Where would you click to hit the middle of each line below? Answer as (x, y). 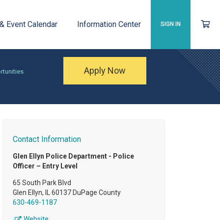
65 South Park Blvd (42, 183)
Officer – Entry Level (45, 166)
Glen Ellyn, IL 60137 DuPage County (67, 193)
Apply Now (105, 70)
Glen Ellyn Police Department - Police (73, 156)
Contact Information (47, 139)
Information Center (109, 24)
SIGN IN (170, 24)
